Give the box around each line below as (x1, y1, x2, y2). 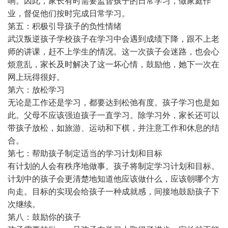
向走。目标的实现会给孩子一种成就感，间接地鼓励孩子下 (8, 187, 219, 196)
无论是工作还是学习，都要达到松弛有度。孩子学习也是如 (8, 98, 219, 107)
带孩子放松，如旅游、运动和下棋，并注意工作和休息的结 (8, 123, 219, 132)
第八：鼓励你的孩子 (8, 212, 81, 221)
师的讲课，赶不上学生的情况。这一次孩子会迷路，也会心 (8, 47, 219, 56)
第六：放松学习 (8, 85, 65, 94)
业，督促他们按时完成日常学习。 (8, 9, 130, 18)
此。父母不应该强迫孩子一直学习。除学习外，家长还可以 (8, 110, 219, 120)
